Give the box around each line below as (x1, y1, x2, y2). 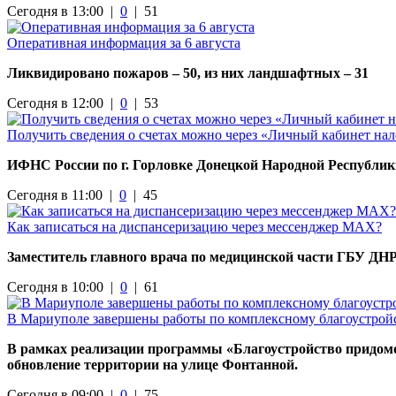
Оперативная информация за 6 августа (7, 34, 240, 50)
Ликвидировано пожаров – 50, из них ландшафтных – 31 (7, 65, 369, 80)
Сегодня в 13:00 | (7, 3, 120, 19)
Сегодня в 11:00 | (7, 187, 119, 202)
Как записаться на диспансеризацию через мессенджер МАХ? (7, 218, 382, 234)
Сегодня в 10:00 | (7, 278, 120, 294)
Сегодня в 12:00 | (7, 95, 120, 110)
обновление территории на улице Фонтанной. (7, 356, 298, 372)
